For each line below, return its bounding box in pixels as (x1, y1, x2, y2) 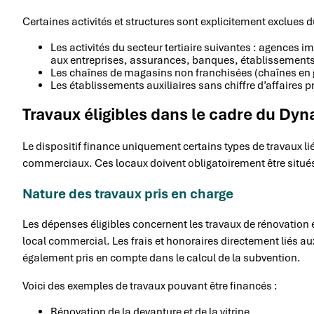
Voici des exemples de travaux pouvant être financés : (22, 279, 278, 294)
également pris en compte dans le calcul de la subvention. (22, 251, 301, 266)
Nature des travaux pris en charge (22, 185, 233, 203)
